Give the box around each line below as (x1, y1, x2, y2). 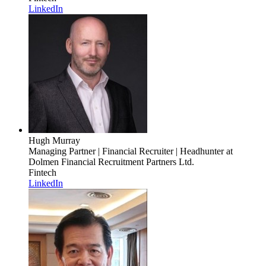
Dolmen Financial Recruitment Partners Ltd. (28, 157, 194, 167)
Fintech (28, 167, 56, 178)
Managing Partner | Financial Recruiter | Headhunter (28, 146, 224, 157)
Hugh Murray (28, 135, 80, 146)
